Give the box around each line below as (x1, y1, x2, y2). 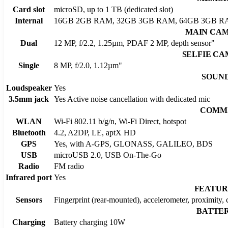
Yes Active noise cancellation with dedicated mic (54, 94, 210, 103)
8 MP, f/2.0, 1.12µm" (54, 61, 122, 70)
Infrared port (6, 173, 52, 182)
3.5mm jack (9, 94, 49, 103)
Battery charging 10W (54, 217, 125, 226)
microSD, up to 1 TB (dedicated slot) (54, 5, 173, 14)
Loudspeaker (6, 83, 52, 92)
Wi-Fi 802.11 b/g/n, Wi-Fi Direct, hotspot (54, 117, 186, 126)
